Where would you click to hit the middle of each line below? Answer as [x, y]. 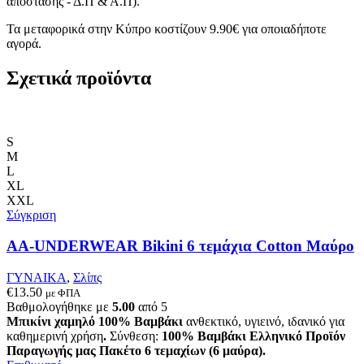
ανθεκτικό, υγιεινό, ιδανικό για [264, 322]
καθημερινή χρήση [55, 336]
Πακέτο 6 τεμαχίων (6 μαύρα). [182, 351]
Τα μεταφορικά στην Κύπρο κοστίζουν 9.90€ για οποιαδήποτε [167, 28]
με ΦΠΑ [63, 293]
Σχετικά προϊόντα [79, 78]
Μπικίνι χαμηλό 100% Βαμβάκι [95, 322]
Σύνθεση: [134, 336]
